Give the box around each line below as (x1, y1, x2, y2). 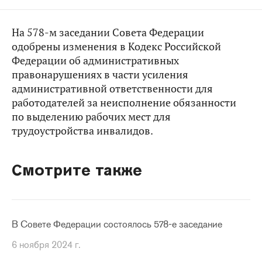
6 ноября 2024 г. (12, 239, 81, 251)
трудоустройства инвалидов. (12, 124, 153, 137)
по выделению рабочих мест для (12, 110, 171, 123)
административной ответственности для (12, 82, 213, 95)
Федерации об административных (12, 54, 179, 67)
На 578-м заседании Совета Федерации (12, 26, 204, 39)
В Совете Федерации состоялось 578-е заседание (12, 218, 222, 230)
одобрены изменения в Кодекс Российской (12, 40, 221, 53)
